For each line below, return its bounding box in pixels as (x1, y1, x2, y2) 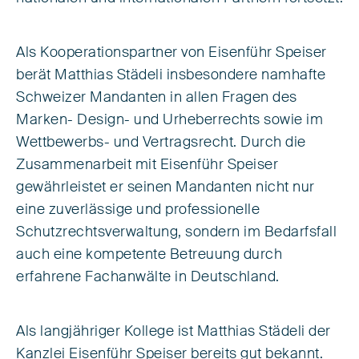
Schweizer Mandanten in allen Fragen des (16, 91, 297, 105)
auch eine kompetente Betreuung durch (16, 248, 282, 262)
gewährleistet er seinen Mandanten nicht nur (16, 180, 315, 195)
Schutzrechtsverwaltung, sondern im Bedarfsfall (16, 225, 337, 240)
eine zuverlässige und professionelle (16, 203, 260, 217)
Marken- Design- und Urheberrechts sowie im (16, 113, 323, 127)
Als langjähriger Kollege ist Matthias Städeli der (16, 325, 331, 339)
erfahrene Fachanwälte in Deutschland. (16, 270, 280, 284)
